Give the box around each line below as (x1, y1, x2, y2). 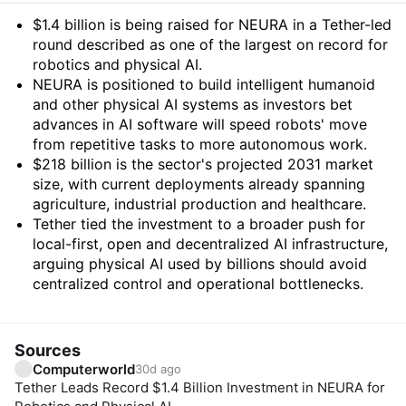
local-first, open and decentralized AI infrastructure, (33, 235, 388, 253)
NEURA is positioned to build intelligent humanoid (33, 75, 375, 93)
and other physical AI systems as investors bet (33, 95, 353, 113)
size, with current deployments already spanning (33, 175, 365, 193)
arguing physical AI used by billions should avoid (33, 255, 367, 273)
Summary (14, 13, 145, 46)
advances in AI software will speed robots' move (33, 115, 367, 133)
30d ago (135, 362, 181, 376)
